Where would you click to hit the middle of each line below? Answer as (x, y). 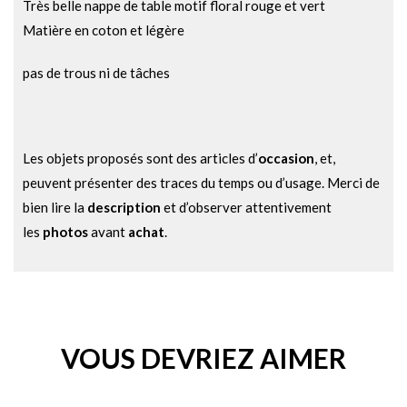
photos (65, 232)
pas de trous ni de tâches (96, 73)
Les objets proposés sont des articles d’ (140, 159)
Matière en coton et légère (104, 30)
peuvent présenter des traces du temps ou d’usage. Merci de (201, 183)
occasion (286, 159)
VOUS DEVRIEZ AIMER (203, 358)
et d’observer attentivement (246, 208)
